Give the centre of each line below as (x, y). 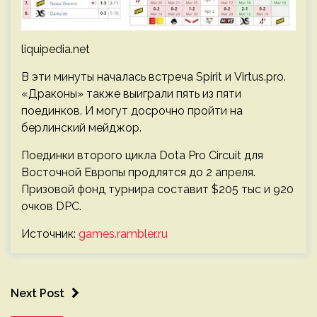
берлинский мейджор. (81, 127)
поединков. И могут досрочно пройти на (132, 110)
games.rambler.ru (123, 234)
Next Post (38, 293)
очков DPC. (51, 206)
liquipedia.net (56, 49)
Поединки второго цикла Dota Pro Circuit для (142, 155)
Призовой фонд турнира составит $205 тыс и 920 (157, 189)
